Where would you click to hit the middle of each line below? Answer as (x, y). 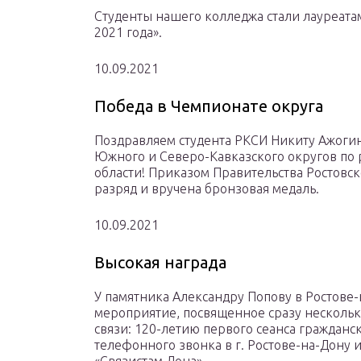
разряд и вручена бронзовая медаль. (207, 189)
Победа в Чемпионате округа (209, 106)
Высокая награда (160, 263)
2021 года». (128, 33)
